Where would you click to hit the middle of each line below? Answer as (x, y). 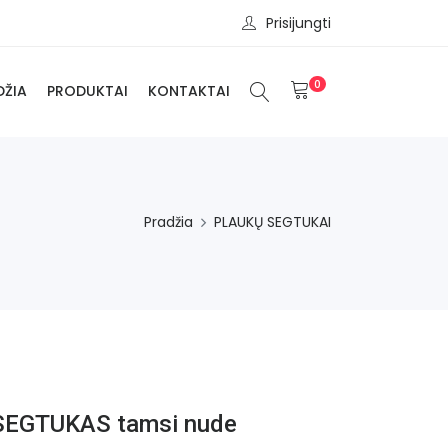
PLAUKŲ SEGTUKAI (272, 222)
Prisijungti (298, 22)
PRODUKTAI (87, 91)
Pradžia (168, 222)
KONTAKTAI (189, 91)
